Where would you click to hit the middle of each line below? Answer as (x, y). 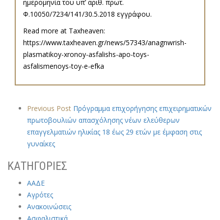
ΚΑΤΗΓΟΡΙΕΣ (37, 166)
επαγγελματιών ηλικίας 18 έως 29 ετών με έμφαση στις (114, 132)
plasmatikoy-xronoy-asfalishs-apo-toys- (86, 55)
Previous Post (49, 109)
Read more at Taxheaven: (64, 31)
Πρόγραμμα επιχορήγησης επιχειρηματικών (141, 109)
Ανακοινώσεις (49, 207)
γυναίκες (41, 144)
